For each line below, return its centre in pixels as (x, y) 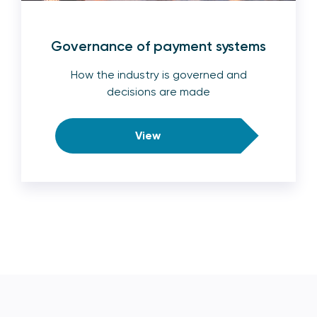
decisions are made (158, 91)
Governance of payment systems (158, 46)
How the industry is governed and (158, 74)
